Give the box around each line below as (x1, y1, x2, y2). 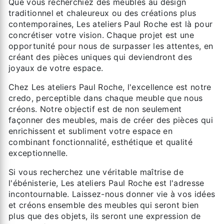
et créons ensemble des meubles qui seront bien (8, 199, 199, 210)
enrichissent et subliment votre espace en (8, 125, 173, 136)
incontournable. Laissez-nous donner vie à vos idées (8, 188, 215, 199)
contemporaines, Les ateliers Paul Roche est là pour (8, 18, 213, 29)
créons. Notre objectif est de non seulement (8, 103, 182, 114)
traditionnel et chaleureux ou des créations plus (8, 7, 196, 18)
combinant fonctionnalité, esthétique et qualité (8, 136, 193, 147)
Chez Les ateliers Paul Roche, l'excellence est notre (8, 81, 211, 92)
